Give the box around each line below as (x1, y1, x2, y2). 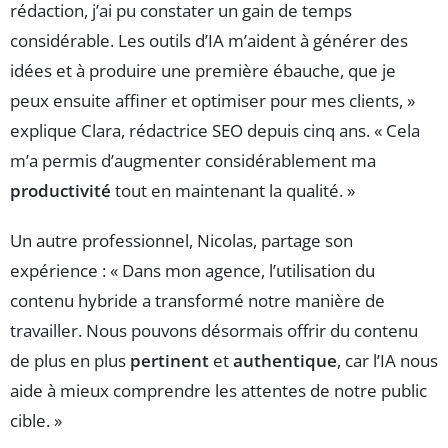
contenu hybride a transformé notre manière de (10, 288, 385, 312)
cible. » (10, 408, 62, 432)
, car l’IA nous (337, 348, 438, 372)
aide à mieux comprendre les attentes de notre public (10, 378, 427, 402)
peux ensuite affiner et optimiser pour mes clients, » (10, 88, 415, 112)
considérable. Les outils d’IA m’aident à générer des (10, 28, 408, 52)
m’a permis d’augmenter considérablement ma (10, 148, 376, 172)
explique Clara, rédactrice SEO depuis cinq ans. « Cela (10, 118, 420, 142)
